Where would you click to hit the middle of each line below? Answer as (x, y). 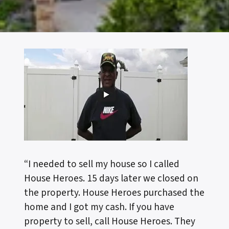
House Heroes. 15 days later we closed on (111, 178)
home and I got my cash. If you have (99, 207)
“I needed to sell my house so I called (102, 164)
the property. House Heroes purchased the (114, 192)
